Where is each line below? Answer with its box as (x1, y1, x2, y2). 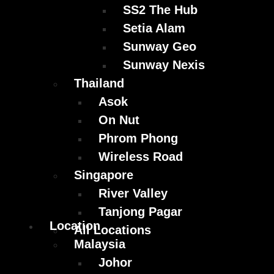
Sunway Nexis (123, 58, 205, 72)
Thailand (74, 76, 124, 91)
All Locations (74, 223, 151, 237)
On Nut (98, 113, 139, 127)
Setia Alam (123, 21, 185, 35)
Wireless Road (98, 150, 183, 164)
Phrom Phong (98, 131, 178, 146)
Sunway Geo (123, 40, 196, 54)
